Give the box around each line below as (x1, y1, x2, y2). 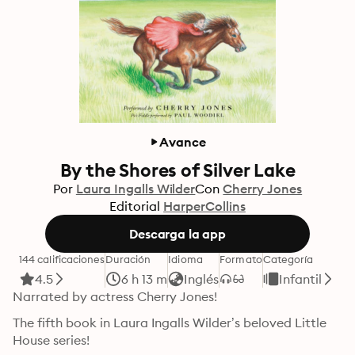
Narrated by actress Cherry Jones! (13, 288, 218, 304)
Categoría (262, 253, 314, 265)
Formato (219, 253, 262, 265)
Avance (159, 134, 206, 150)
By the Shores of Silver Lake (59, 158, 296, 181)
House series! (13, 332, 90, 348)
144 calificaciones (19, 253, 105, 265)
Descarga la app (129, 226, 226, 242)
